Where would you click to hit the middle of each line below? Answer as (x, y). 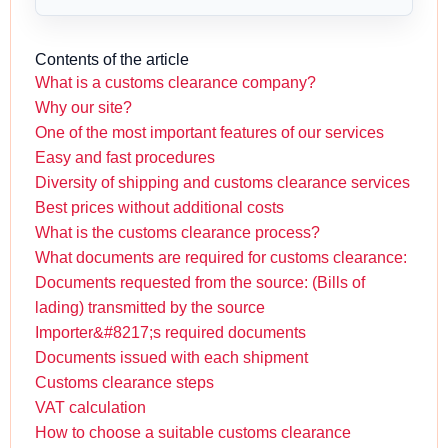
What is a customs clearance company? (175, 83)
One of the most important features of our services (209, 133)
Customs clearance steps (124, 383)
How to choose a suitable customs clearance (193, 433)
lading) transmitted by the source (150, 308)
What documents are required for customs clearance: (221, 258)
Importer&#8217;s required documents (170, 333)
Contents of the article (112, 60)
